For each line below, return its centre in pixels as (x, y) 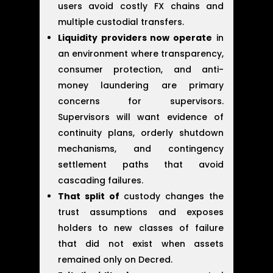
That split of (88, 197)
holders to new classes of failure (141, 228)
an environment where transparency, (141, 54)
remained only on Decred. (115, 260)
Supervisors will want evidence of (141, 117)
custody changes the (172, 197)
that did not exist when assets (141, 244)
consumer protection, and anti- (141, 70)
